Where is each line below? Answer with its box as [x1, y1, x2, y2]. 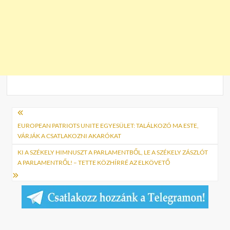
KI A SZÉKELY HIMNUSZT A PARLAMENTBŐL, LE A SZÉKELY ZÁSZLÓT [17, 148, 208, 156]
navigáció [6, 121, 73, 143]
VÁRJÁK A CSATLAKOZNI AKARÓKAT [17, 131, 122, 140]
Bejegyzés [6, 104, 77, 126]
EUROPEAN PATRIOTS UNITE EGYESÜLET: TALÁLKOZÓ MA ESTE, [17, 121, 199, 129]
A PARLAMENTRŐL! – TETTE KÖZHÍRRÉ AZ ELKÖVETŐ [17, 158, 170, 166]
